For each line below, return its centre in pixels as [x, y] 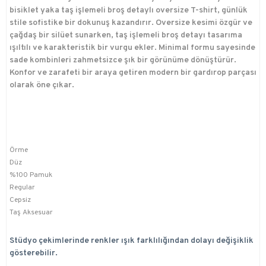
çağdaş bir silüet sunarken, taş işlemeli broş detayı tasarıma [126, 36]
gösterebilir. [34, 254]
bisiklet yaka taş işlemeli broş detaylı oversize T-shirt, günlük [129, 11]
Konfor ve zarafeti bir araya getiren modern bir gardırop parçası [133, 73]
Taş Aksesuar [31, 213]
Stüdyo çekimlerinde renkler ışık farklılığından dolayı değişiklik [132, 241]
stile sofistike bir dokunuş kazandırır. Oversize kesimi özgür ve [131, 23]
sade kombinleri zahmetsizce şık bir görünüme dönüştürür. [123, 61]
